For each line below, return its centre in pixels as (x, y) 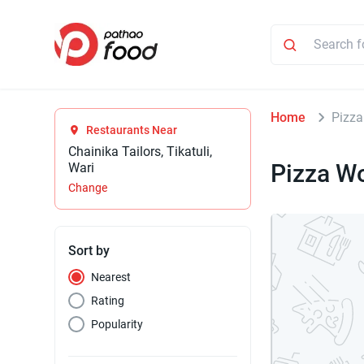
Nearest (111, 277)
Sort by (89, 251)
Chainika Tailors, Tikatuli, (141, 152)
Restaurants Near (132, 130)
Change (88, 188)
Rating (108, 301)
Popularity (117, 325)
